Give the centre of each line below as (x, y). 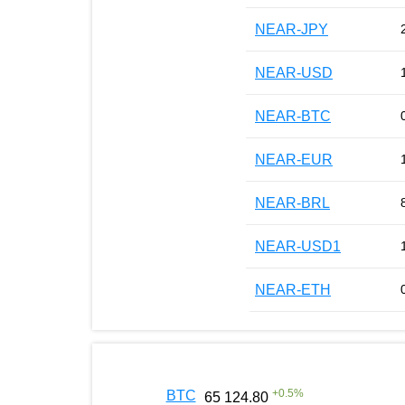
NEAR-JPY (292, 29)
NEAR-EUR (294, 159)
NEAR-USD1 (298, 246)
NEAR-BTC (293, 116)
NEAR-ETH (293, 289)
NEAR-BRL (292, 202)
